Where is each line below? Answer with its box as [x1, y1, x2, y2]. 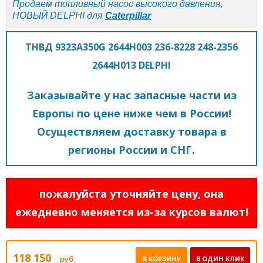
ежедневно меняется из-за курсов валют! [15, 204, 248, 219]
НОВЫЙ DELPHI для [12, 10, 105, 21]
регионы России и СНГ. [68, 142, 195, 157]
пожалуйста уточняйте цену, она [39, 186, 224, 201]
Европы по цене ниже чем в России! [32, 106, 231, 120]
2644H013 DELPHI [92, 58, 171, 72]
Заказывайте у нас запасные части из [26, 87, 237, 102]
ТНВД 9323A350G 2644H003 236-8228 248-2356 [25, 40, 238, 53]
